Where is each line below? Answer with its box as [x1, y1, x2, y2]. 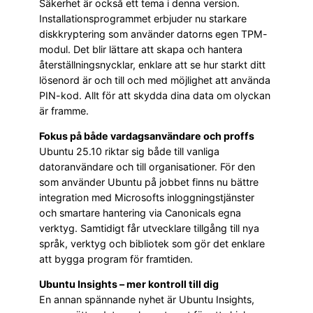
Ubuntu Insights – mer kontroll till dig [39, 278, 219, 291]
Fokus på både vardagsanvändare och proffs [39, 130, 254, 143]
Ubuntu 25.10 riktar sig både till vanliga [39, 145, 219, 158]
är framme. [39, 104, 89, 117]
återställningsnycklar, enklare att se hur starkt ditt [39, 58, 265, 71]
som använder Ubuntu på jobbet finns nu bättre [39, 176, 259, 189]
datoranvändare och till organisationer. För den [39, 161, 255, 173]
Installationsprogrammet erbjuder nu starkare [39, 12, 247, 24]
